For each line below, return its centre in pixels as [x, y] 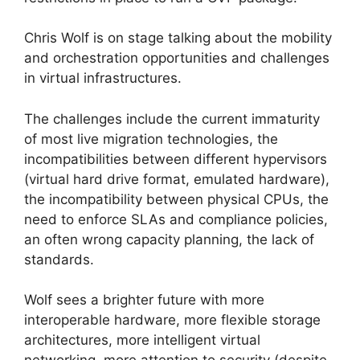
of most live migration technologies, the [151, 139]
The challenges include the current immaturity [172, 119]
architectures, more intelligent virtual [142, 340]
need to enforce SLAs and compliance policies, [176, 219]
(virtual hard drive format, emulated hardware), [177, 179]
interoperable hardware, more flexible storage [172, 320]
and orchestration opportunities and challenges [177, 58]
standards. [59, 259]
